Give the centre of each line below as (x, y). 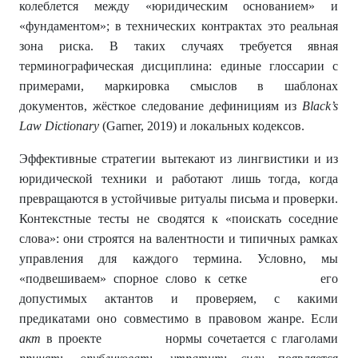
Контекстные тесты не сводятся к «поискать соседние (179, 219)
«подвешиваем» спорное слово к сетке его (179, 279)
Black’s (320, 106)
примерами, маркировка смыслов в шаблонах (179, 86)
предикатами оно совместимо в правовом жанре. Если (179, 319)
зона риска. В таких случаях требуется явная (179, 46)
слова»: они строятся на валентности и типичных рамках (179, 239)
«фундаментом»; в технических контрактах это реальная (179, 26)
